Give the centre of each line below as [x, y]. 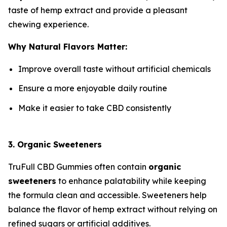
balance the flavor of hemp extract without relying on [113, 209]
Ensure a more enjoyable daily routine [93, 88]
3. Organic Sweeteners [55, 144]
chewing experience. [48, 24]
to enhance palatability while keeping [131, 181]
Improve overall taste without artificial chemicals [115, 69]
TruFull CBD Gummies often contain [78, 166]
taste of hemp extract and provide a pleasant [98, 10]
